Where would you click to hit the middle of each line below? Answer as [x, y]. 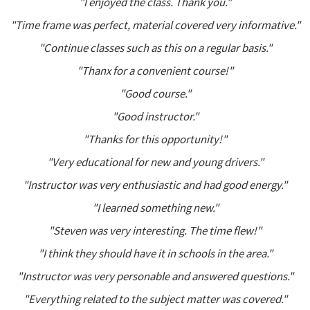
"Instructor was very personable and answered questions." [155, 276]
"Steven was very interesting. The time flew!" [155, 230]
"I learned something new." [155, 208]
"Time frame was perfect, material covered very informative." [155, 25]
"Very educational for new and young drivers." [155, 162]
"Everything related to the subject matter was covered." [155, 299]
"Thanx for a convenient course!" [155, 71]
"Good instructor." [155, 116]
